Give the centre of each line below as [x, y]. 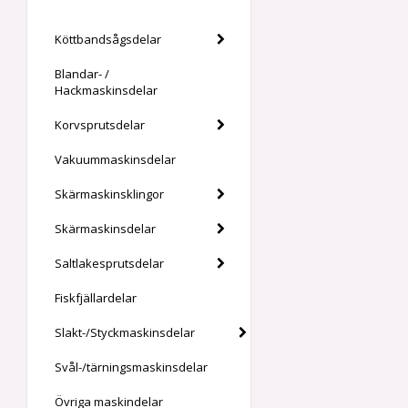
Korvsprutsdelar [100, 125]
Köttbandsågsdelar [108, 40]
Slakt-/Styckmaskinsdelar [125, 333]
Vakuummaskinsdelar [115, 160]
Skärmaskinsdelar [105, 229]
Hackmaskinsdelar [106, 91]
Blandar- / [82, 74]
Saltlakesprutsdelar [109, 264]
